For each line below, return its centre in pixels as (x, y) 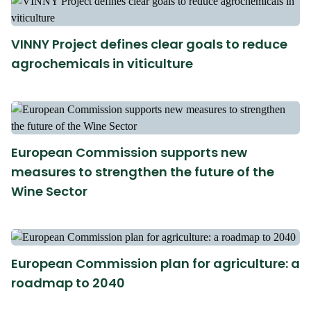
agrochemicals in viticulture (102, 63)
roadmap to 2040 (68, 283)
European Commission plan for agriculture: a (155, 263)
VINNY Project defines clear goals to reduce (149, 44)
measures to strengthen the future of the (143, 171)
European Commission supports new (129, 152)
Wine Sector (49, 191)
